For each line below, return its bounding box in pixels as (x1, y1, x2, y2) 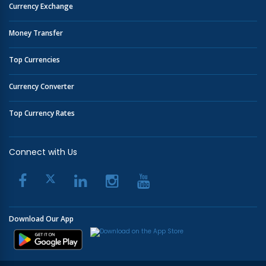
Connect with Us (9, 146, 77, 158)
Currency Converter (9, 81, 74, 91)
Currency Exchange (9, 1, 73, 11)
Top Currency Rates (9, 108, 75, 118)
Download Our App (9, 214, 74, 224)
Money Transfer (9, 28, 63, 38)
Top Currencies (9, 55, 60, 65)
